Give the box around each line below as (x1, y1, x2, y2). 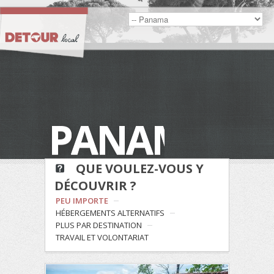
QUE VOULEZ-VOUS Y (73, 160, 204, 177)
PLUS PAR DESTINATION (56, 220, 142, 231)
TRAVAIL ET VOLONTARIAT (56, 232, 149, 243)
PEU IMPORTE (56, 195, 108, 206)
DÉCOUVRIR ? (54, 177, 136, 194)
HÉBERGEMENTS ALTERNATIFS (56, 207, 165, 218)
